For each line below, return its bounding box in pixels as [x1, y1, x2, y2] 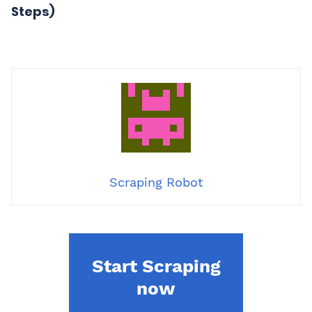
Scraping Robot [109, 175, 203, 190]
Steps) [11, 3, 55, 21]
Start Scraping [91, 256, 221, 277]
